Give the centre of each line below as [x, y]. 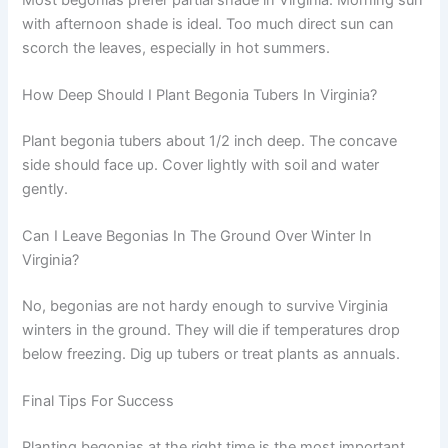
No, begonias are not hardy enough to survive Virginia [205, 305]
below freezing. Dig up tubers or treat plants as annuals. [211, 353]
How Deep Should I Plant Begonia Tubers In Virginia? [200, 94]
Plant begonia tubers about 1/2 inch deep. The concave [210, 140]
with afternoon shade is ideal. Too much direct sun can [208, 23]
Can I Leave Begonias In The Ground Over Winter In [197, 236]
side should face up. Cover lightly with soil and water [201, 164]
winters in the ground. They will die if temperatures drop [211, 329]
